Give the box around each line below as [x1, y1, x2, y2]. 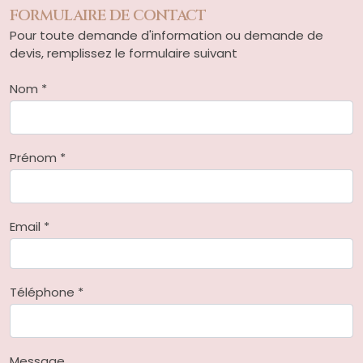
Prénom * [10, 148, 66, 166]
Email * [10, 217, 49, 235]
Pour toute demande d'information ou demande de [10, 26, 323, 44]
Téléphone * [10, 283, 83, 301]
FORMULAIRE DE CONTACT [10, 5, 206, 26]
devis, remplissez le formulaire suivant [10, 44, 237, 62]
